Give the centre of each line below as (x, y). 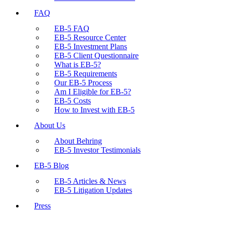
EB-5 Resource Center (90, 37)
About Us (50, 125)
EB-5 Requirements (86, 74)
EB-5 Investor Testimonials (97, 150)
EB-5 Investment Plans (91, 46)
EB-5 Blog (51, 165)
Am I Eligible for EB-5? (93, 92)
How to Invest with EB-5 (94, 110)
